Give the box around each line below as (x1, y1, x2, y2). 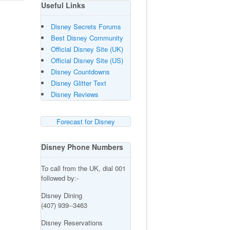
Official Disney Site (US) (50, 55, 123, 66)
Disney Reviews (50, 89, 99, 100)
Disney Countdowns (50, 67, 110, 77)
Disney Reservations (41, 217, 103, 227)
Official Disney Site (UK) (50, 44, 123, 54)
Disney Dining (41, 190, 82, 200)
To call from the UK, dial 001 (41, 163, 126, 173)
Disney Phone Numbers (41, 142, 123, 152)
